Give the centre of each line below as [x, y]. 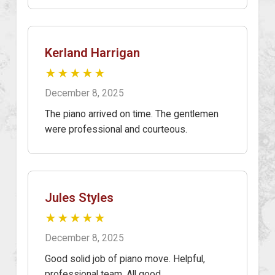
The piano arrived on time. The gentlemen [132, 114]
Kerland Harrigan [92, 52]
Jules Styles [79, 197]
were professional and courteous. [116, 129]
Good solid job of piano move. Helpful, [125, 258]
